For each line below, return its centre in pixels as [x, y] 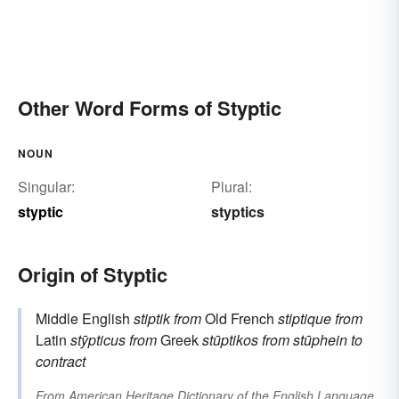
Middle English [85, 319]
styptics [237, 212]
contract [61, 362]
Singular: [46, 187]
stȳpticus [98, 340]
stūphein [320, 340]
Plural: [231, 187]
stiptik [152, 319]
